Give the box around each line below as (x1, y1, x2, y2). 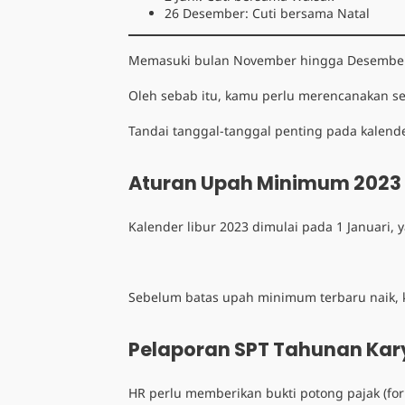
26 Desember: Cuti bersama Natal (165, 5, 370, 22)
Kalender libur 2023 (128, 218, 249, 235)
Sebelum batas (128, 288, 222, 306)
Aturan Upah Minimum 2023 (128, 170, 401, 196)
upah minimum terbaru (222, 288, 366, 306)
